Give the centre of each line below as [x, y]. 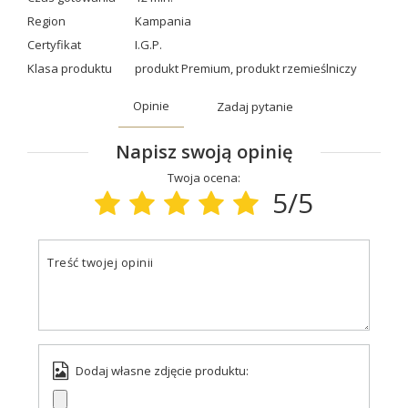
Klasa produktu [70, 69]
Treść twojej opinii [101, 263]
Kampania [163, 21]
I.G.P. [148, 45]
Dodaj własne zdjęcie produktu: [162, 371]
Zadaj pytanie [255, 106]
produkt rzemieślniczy [296, 69]
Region [46, 21]
